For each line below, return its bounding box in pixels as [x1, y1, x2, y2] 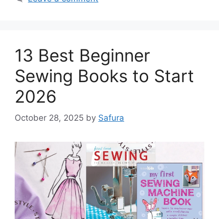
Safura [98, 113, 124, 123]
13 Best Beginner [15, 44, 150, 66]
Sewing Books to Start [15, 65, 194, 86]
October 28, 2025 [15, 113, 84, 123]
